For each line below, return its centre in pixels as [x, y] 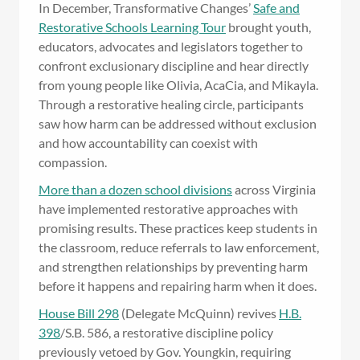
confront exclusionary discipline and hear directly [174, 66]
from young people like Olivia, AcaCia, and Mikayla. [178, 85]
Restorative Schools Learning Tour [132, 27]
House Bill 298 [79, 313]
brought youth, [268, 27]
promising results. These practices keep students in [178, 228]
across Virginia [274, 190]
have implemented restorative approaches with [168, 209]
